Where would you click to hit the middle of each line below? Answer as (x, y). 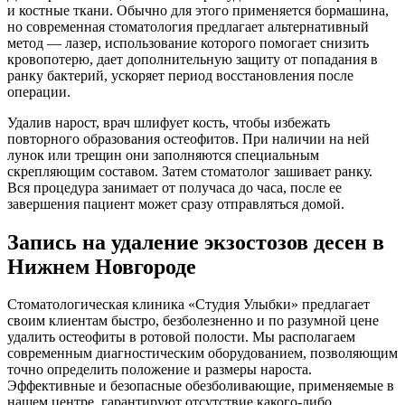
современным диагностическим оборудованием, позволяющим (202, 353)
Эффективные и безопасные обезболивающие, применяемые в (201, 386)
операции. (39, 91)
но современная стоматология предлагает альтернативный (188, 26)
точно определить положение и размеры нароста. (160, 370)
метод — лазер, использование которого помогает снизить (188, 42)
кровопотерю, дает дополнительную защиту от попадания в (193, 59)
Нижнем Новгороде (102, 266)
